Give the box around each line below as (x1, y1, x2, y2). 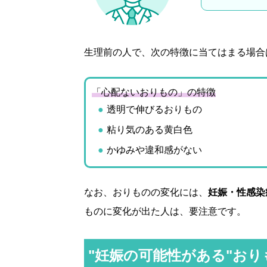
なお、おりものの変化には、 (84, 187, 208, 198)
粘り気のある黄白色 (107, 125, 193, 135)
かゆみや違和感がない (107, 145, 202, 156)
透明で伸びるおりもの (107, 104, 202, 115)
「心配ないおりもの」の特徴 (92, 87, 216, 98)
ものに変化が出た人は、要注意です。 (84, 206, 246, 217)
